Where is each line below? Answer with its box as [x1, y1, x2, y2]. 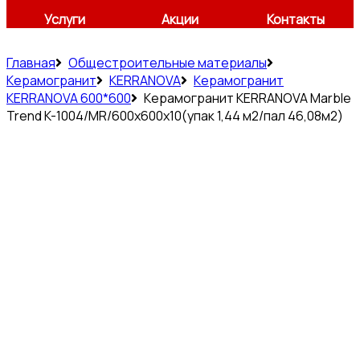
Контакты [267, 10, 325, 28]
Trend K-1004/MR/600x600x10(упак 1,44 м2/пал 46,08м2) [6, 107, 343, 125]
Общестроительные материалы [68, 54, 267, 72]
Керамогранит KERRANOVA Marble [144, 89, 351, 107]
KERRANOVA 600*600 [6, 89, 131, 107]
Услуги [43, 10, 85, 28]
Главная [6, 54, 55, 72]
